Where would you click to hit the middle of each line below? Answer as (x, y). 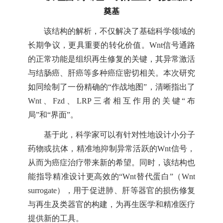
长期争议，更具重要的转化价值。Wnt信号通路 (111, 45)
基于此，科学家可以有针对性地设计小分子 (119, 135)
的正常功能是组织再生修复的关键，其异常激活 (111, 59)
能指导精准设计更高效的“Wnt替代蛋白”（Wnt (111, 177)
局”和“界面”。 (53, 115)
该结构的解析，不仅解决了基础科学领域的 (119, 31)
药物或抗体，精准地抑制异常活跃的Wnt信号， (111, 149)
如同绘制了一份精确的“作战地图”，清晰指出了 (111, 87)
